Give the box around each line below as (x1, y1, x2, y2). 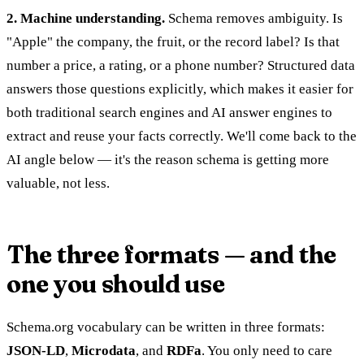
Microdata (71, 342, 136, 358)
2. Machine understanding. (6, 10, 165, 26)
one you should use (6, 268, 225, 299)
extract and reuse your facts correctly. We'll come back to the (6, 128, 357, 144)
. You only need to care (201, 342, 332, 358)
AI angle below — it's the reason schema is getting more (6, 151, 329, 167)
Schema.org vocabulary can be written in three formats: (6, 318, 325, 335)
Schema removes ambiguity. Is (165, 10, 343, 26)
